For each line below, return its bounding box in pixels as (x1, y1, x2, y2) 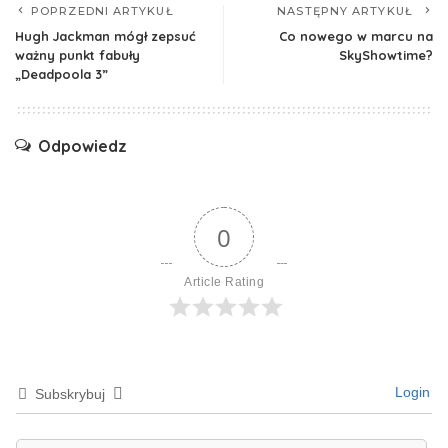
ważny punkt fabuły (15, 46, 140, 63)
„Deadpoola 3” (15, 65, 108, 82)
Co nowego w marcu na (279, 27, 433, 44)
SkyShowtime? (339, 46, 433, 63)
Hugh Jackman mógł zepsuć (15, 27, 196, 44)
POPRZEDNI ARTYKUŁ (31, 3, 174, 18)
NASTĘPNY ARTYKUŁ (277, 3, 417, 18)
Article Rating (184, 274, 264, 289)
